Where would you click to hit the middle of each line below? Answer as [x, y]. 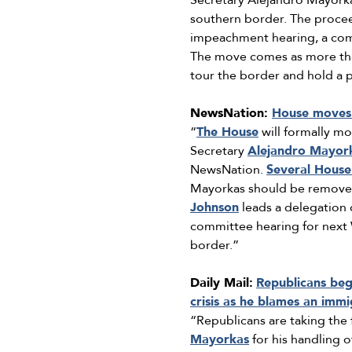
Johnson [214, 208]
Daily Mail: [222, 283]
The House [227, 132]
